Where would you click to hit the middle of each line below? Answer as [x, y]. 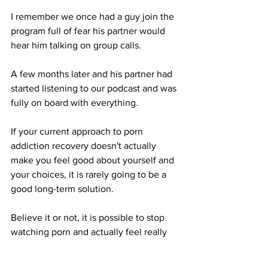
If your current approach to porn [78, 131]
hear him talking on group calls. [76, 45]
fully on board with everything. [74, 102]
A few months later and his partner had [93, 74]
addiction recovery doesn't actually [85, 145]
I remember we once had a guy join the [94, 16]
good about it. [40, 246]
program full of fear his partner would [89, 31]
